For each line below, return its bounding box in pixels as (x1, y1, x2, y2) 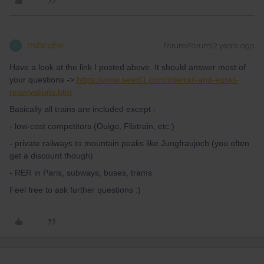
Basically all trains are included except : (9, 104, 156, 114)
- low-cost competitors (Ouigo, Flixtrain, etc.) (9, 121, 174, 131)
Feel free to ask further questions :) (9, 185, 141, 194)
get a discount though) (9, 151, 93, 160)
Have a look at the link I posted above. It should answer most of (9, 62, 246, 72)
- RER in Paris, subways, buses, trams (9, 168, 152, 177)
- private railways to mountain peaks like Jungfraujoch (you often (9, 138, 249, 148)
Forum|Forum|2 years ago (163, 41, 255, 51)
